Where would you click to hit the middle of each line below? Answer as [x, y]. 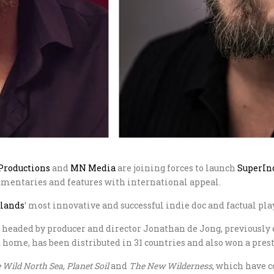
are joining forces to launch [176, 168]
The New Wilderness [171, 266]
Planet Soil [88, 266]
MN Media [93, 168]
